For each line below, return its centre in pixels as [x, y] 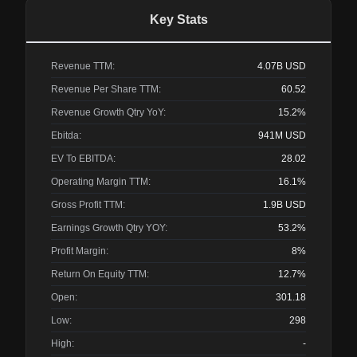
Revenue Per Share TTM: [106, 89]
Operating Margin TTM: [101, 182]
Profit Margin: [80, 251]
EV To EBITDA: [83, 159]
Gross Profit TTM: [88, 205]
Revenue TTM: [83, 66]
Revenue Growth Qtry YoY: [108, 112]
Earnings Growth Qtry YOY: [109, 228]
